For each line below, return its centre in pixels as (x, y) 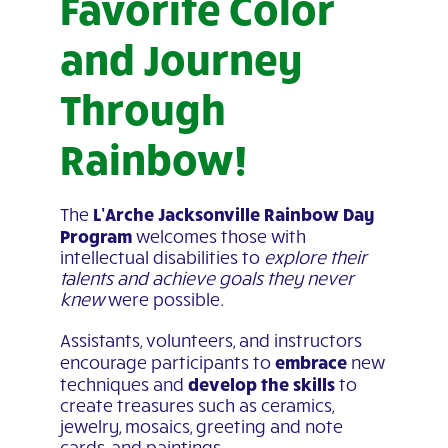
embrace (310, 361)
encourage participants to (167, 362)
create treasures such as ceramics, (196, 405)
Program (95, 235)
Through (142, 108)
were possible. (163, 299)
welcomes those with (218, 236)
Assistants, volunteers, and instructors (210, 340)
